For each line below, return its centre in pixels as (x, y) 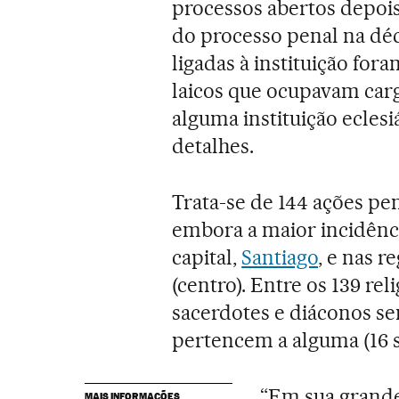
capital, (207, 257)
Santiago (280, 257)
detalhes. (213, 146)
